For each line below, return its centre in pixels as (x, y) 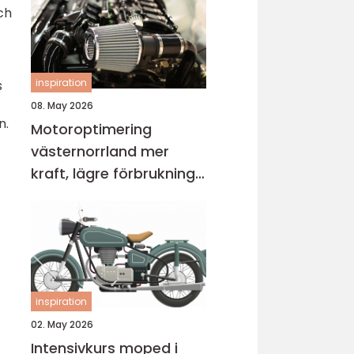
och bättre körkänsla (106, 196)
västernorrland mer (86, 151)
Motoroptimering (91, 129)
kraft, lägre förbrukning (113, 173)
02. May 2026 (62, 324)
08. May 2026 (62, 105)
